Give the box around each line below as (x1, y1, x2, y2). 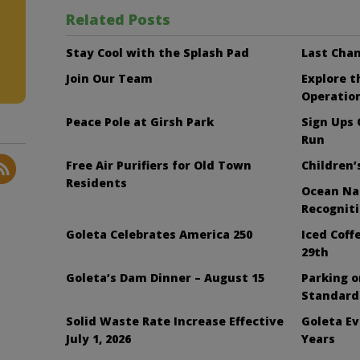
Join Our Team (66, 71, 153, 87)
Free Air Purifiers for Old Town (66, 157, 252, 174)
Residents (66, 175, 128, 191)
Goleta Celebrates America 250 (66, 227, 253, 243)
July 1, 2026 (66, 331, 132, 347)
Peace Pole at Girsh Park (66, 114, 215, 130)
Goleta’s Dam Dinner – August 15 (66, 270, 265, 286)
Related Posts (66, 10, 171, 30)
